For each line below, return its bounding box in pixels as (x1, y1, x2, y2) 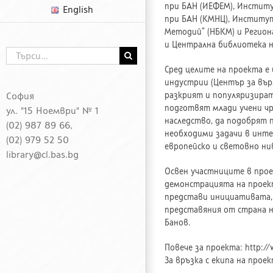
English (62, 4, 93, 15)
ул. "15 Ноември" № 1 (6, 105, 99, 116)
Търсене (5, 48, 36, 58)
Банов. (165, 218, 190, 228)
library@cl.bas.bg (6, 149, 79, 160)
